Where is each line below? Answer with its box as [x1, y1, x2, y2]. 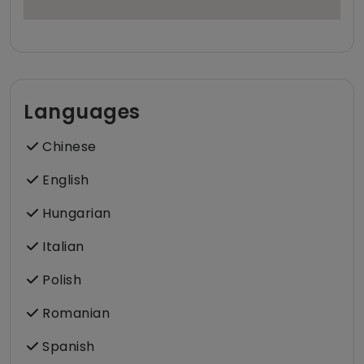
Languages [24, 97, 141, 125]
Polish [38, 270, 81, 289]
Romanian [38, 303, 110, 323]
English [38, 170, 89, 189]
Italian [38, 236, 84, 256]
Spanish [38, 336, 95, 356]
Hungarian [38, 203, 111, 223]
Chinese [38, 136, 97, 156]
